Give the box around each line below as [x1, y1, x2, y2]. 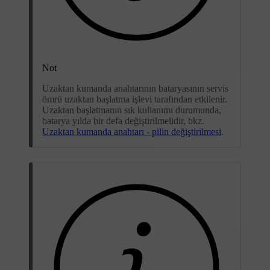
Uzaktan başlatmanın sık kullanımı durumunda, [42, 104, 221, 115]
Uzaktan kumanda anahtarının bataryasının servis [42, 83, 228, 93]
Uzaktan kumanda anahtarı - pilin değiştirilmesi [42, 126, 221, 137]
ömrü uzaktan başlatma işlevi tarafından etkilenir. [42, 93, 227, 104]
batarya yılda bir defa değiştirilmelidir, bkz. [42, 115, 204, 126]
